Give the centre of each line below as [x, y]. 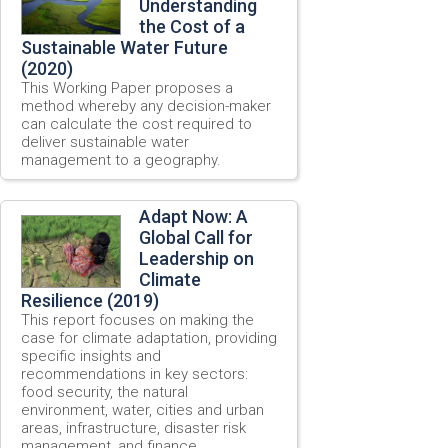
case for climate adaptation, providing [149, 337]
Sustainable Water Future [124, 47]
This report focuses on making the [137, 319]
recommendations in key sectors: [134, 373]
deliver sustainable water [105, 141]
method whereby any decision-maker [146, 105]
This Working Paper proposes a [127, 87]
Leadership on [196, 258]
